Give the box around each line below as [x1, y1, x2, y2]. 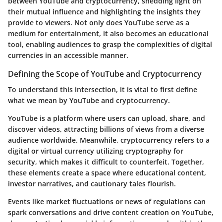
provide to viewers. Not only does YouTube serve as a [8, 18, 189, 27]
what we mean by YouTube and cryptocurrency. [8, 96, 170, 106]
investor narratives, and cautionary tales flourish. [8, 179, 176, 189]
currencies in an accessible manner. [8, 51, 128, 60]
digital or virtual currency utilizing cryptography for [8, 146, 183, 156]
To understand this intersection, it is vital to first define [8, 85, 197, 95]
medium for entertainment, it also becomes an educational [8, 29, 209, 38]
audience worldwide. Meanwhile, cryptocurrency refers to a [8, 135, 210, 145]
